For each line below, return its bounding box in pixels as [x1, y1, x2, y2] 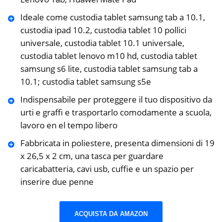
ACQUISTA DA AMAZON [74, 210, 148, 218]
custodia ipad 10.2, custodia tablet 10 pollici [20, 24, 186, 36]
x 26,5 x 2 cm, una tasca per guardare [20, 150, 164, 162]
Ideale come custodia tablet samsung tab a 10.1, [20, 11, 205, 23]
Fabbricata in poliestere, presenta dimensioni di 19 [20, 137, 215, 149]
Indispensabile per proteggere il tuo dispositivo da [20, 94, 212, 106]
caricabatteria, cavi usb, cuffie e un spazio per [20, 163, 194, 175]
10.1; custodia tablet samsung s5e [20, 76, 151, 88]
